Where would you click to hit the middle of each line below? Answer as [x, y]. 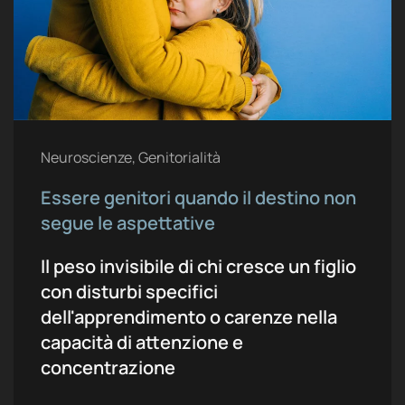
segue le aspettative [128, 222]
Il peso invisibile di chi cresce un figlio [198, 266]
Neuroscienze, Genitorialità [131, 157]
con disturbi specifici [129, 291]
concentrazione [108, 367]
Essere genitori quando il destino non [198, 197]
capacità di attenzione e [142, 342]
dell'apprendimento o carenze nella [189, 316]
